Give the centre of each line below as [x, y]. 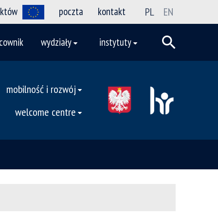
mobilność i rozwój [41, 89]
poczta [71, 11]
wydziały [56, 42]
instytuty [115, 42]
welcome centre [45, 112]
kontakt [112, 11]
